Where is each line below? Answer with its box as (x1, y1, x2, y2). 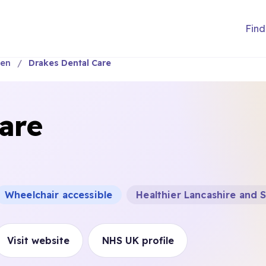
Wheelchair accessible (4, 189, 113, 201)
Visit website (7, 235, 69, 246)
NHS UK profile (102, 235, 174, 246)
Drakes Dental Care (28, 58, 111, 68)
